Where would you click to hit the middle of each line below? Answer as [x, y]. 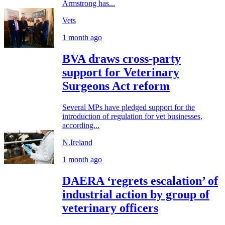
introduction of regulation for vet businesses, [132, 116]
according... [81, 125]
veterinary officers [110, 208]
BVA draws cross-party [122, 59]
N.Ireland [77, 142]
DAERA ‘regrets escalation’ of [140, 181]
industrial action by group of [136, 194]
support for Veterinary [121, 73]
